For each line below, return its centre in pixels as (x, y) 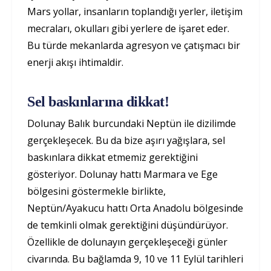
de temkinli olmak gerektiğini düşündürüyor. (128, 225)
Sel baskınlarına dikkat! (100, 101)
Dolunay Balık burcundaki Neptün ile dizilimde (132, 123)
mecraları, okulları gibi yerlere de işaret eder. (128, 28)
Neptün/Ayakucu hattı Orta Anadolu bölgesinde (135, 208)
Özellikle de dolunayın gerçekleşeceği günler (127, 242)
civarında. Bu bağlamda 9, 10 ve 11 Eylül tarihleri (135, 259)
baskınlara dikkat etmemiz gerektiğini (113, 157)
